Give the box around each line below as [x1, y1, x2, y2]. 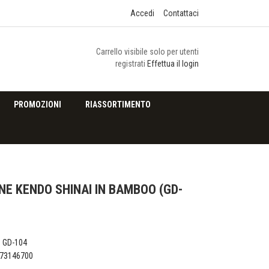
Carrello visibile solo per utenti [95, 47, 199, 56]
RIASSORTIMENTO [85, 100, 151, 109]
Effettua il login [147, 59, 199, 68]
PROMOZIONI [14, 100, 61, 109]
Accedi [130, 8, 154, 18]
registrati [115, 59, 147, 68]
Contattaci [163, 8, 199, 18]
